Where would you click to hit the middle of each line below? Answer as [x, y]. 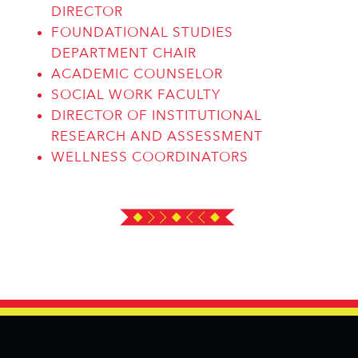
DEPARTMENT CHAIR [123, 53]
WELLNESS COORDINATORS [149, 157]
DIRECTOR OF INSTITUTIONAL [156, 115]
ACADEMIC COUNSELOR [137, 74]
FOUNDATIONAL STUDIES [142, 32]
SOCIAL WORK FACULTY [135, 95]
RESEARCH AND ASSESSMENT [157, 136]
